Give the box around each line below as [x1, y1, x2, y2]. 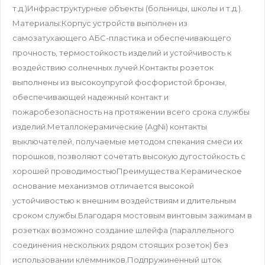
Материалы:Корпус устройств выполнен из [12, 18, 188, 28]
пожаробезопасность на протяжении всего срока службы [12, 107, 250, 117]
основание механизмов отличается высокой [12, 181, 194, 191]
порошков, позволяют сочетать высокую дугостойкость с [12, 151, 245, 161]
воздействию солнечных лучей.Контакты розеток [12, 63, 214, 73]
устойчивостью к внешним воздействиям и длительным [12, 196, 236, 206]
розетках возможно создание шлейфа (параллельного [12, 225, 234, 235]
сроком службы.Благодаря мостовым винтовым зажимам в [12, 211, 252, 221]
